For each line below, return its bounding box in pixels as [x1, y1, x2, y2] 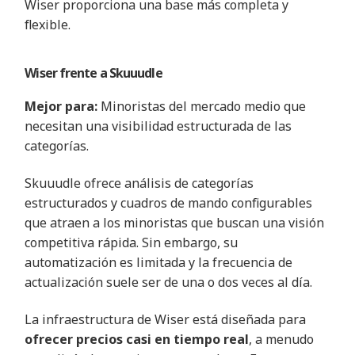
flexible [25, 16, 69, 34]
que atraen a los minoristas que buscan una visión [25, 213, 325, 231]
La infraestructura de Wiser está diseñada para [25, 311, 307, 329]
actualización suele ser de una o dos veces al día [25, 273, 311, 291]
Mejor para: [25, 97, 98, 115]
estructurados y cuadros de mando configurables [25, 193, 313, 212]
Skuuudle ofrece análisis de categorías [25, 174, 254, 192]
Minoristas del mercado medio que [97, 97, 307, 115]
